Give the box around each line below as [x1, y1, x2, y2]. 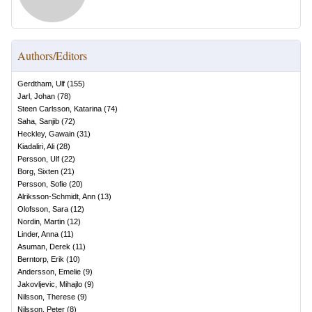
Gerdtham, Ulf [17, 79, 65, 88]
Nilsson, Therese [17, 292, 75, 301]
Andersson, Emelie [17, 267, 81, 276]
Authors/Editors [17, 48, 87, 63]
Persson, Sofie [17, 180, 67, 188]
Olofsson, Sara [17, 205, 68, 213]
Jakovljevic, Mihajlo [17, 280, 82, 288]
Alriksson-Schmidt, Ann [17, 192, 95, 201]
